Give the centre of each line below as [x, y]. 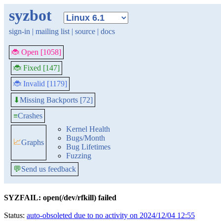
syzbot [30, 15]
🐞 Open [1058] [36, 52]
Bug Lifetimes [88, 147]
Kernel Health [88, 129]
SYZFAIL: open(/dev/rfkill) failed [60, 198]
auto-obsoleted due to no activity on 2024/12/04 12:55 [111, 215]
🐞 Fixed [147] [37, 68]
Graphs [33, 142]
